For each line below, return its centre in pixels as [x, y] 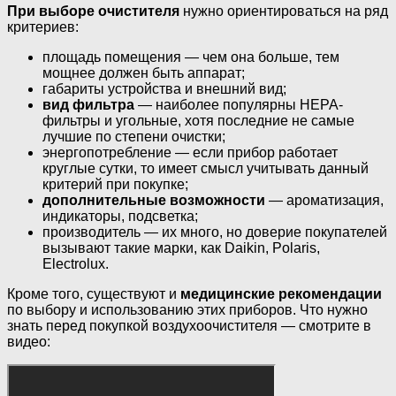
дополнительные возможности [154, 201]
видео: [29, 342]
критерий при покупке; [115, 185]
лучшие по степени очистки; [134, 137]
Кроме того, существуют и [94, 294]
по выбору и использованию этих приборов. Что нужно [187, 310]
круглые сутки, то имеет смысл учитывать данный [206, 169]
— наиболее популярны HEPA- [239, 105]
